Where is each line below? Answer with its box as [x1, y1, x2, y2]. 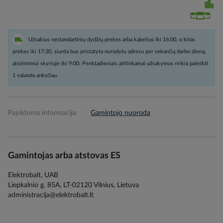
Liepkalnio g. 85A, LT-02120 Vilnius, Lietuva [8, 181, 139, 189]
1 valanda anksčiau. [12, 73, 58, 78]
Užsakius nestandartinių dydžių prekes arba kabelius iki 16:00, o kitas [28, 37, 195, 42]
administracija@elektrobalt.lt [8, 191, 94, 199]
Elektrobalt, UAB [8, 171, 58, 179]
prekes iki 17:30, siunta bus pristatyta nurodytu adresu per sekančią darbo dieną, [12, 49, 206, 54]
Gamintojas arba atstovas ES [8, 151, 120, 160]
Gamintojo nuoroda [91, 110, 151, 116]
